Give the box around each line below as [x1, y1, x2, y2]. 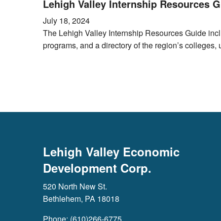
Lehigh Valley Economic [43, 143, 180, 160]
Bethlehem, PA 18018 [43, 192, 119, 204]
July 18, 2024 [43, 15, 90, 27]
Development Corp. [43, 159, 151, 176]
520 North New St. [43, 180, 107, 192]
